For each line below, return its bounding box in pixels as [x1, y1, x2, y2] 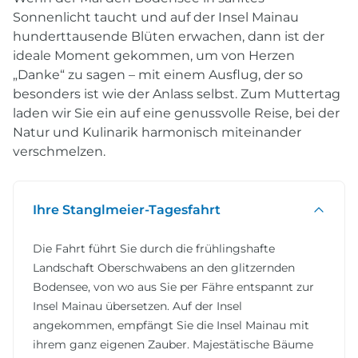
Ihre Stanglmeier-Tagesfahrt [33, 201, 221, 217]
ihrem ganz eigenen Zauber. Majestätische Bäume [33, 336, 313, 352]
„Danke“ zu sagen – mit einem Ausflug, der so [13, 66, 303, 82]
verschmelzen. [13, 143, 105, 159]
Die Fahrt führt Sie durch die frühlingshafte [33, 241, 275, 256]
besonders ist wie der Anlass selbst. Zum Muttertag [13, 86, 340, 101]
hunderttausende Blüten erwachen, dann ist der [13, 28, 324, 44]
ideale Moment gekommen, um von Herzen [13, 47, 295, 63]
